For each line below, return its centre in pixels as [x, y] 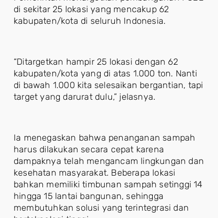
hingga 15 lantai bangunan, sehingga [89, 196]
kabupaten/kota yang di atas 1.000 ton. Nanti [105, 73]
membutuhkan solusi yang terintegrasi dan [101, 208]
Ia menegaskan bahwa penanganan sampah [105, 138]
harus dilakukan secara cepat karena [89, 149]
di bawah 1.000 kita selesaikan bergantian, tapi [109, 85]
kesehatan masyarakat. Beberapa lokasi [95, 173]
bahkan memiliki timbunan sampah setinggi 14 [108, 184]
